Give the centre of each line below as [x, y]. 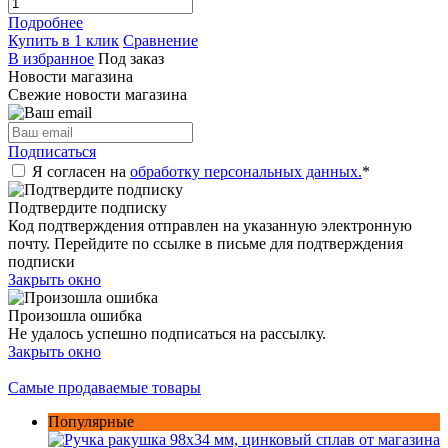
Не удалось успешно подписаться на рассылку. [167, 333]
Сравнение [160, 40]
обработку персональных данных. [246, 171]
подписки [41, 261]
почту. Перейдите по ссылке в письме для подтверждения [205, 243]
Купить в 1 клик [63, 40]
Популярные [91, 421]
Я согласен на [81, 171]
